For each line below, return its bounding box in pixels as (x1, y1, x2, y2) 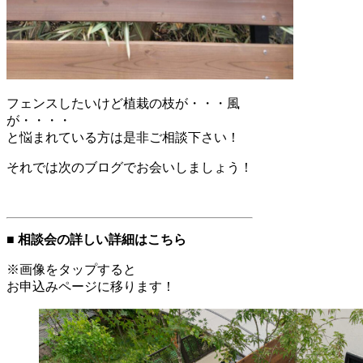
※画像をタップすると (6, 262, 136, 276)
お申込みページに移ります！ (6, 279, 175, 293)
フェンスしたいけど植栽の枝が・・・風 (6, 96, 240, 110)
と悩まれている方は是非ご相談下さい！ (6, 130, 240, 144)
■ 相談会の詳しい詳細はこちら (6, 232, 186, 246)
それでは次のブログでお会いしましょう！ (6, 160, 253, 174)
